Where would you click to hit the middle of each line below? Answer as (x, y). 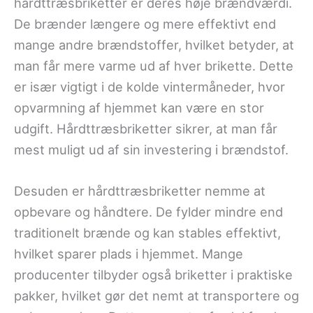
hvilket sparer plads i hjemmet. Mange (129, 254)
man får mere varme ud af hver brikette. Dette (154, 65)
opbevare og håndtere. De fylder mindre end (148, 212)
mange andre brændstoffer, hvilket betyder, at (154, 44)
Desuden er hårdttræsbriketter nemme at (140, 191)
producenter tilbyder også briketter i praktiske (153, 275)
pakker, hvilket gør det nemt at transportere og (156, 296)
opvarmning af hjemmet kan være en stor (139, 107)
